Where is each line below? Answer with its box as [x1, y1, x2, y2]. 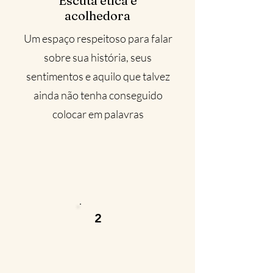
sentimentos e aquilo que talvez [26, 69, 170, 83]
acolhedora [65, 8, 130, 23]
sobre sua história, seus [44, 51, 152, 64]
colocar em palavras [52, 107, 144, 121]
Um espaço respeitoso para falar [23, 32, 172, 45]
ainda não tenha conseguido [33, 88, 163, 102]
